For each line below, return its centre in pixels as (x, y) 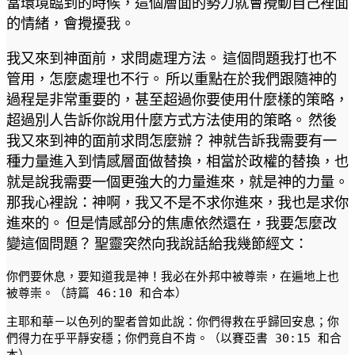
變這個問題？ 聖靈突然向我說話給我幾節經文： (157, 244)
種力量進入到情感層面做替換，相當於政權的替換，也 (177, 161)
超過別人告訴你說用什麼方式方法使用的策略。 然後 (172, 120)
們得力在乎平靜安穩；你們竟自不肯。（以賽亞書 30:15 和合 (174, 338)
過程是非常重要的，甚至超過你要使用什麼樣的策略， (177, 99)
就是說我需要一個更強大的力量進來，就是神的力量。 (177, 182)
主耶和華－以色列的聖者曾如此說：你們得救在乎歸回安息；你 (173, 322)
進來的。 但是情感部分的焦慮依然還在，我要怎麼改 (172, 223)
